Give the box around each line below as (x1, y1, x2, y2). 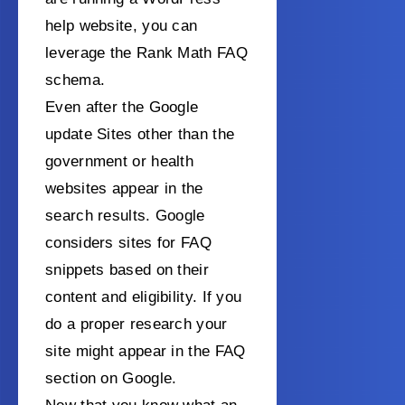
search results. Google (45, 207, 205, 225)
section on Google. (45, 370, 177, 388)
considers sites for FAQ (45, 234, 212, 252)
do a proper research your (45, 316, 228, 334)
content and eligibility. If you (45, 288, 242, 306)
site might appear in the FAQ (45, 343, 246, 361)
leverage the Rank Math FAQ (45, 44, 248, 62)
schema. (45, 71, 106, 89)
